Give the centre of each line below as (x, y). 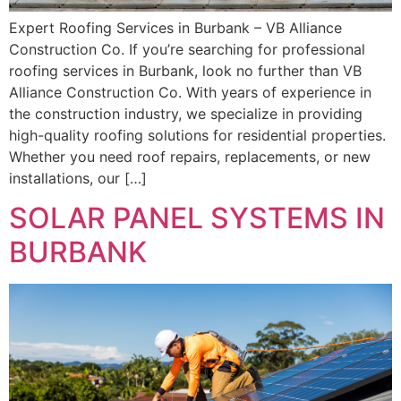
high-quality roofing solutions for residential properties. (197, 136)
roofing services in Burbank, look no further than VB (185, 71)
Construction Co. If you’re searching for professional (187, 50)
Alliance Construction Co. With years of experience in (190, 93)
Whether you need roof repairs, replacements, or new (190, 157)
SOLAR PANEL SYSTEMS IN (197, 218)
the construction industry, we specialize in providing (186, 114)
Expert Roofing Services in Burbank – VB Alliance (175, 28)
